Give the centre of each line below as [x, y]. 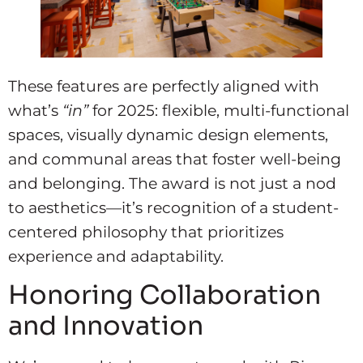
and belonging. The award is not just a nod [172, 183]
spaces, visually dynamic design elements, [168, 134]
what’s [35, 110]
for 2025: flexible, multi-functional [219, 110]
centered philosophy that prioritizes [146, 231]
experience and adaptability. [116, 256]
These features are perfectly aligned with [164, 85]
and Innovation [106, 326]
